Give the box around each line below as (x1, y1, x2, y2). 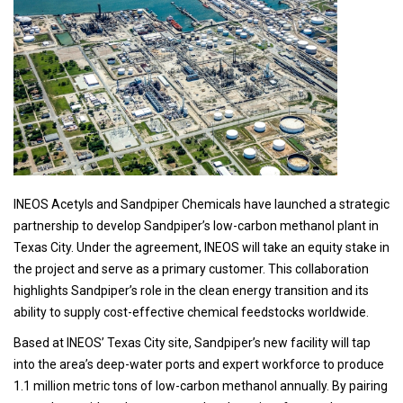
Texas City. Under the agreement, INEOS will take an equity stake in (13, 239, 390, 255)
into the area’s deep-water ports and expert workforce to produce (13, 356, 384, 372)
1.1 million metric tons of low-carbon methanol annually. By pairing (13, 378, 388, 393)
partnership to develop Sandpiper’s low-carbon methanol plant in (13, 218, 379, 233)
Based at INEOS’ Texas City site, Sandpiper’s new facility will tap (13, 335, 371, 350)
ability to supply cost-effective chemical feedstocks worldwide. (13, 304, 372, 319)
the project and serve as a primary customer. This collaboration (13, 261, 369, 276)
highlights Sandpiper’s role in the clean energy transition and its (13, 282, 369, 298)
